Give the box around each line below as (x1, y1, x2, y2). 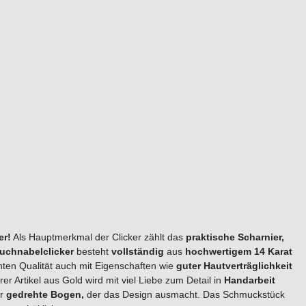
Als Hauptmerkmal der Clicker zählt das (11, 232, 186, 243)
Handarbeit (224, 275, 275, 286)
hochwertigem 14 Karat (185, 246, 292, 258)
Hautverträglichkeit (204, 260, 292, 272)
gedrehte (6, 289, 51, 301)
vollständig (111, 246, 164, 258)
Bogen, (51, 289, 84, 301)
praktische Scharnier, (186, 232, 284, 243)
